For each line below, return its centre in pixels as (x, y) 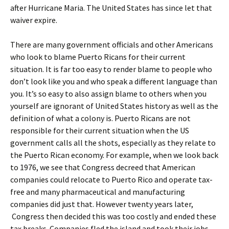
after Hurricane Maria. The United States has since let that (111, 7)
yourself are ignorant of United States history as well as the (114, 106)
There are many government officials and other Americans (112, 44)
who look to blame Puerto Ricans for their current (98, 56)
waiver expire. (34, 20)
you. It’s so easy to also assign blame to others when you (108, 93)
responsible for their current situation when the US (100, 130)
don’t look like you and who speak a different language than (114, 81)
